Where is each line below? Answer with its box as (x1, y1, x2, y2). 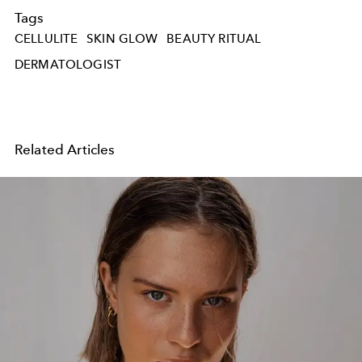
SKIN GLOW (86, 32, 158, 47)
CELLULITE (15, 32, 78, 47)
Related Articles (15, 141, 116, 158)
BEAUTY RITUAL (166, 32, 262, 47)
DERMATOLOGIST (15, 57, 122, 72)
